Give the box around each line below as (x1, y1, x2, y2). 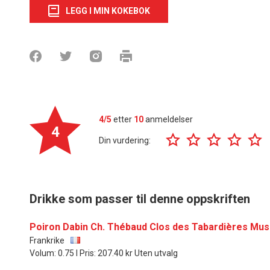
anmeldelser (143, 114, 193, 124)
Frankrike (30, 235, 64, 245)
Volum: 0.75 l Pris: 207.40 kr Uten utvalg (30, 248, 178, 258)
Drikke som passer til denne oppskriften (30, 191, 250, 206)
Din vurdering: (99, 136, 151, 146)
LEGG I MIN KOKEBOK (66, 5, 150, 16)
